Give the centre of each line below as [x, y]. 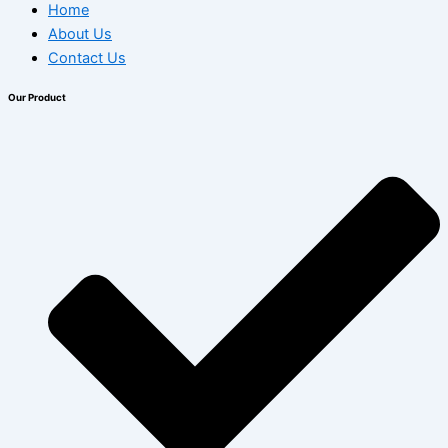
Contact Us [87, 57]
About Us [80, 33]
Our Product [37, 98]
